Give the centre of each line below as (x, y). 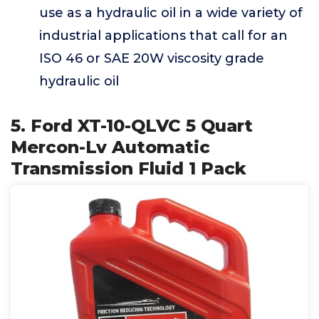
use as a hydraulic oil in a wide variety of (171, 13)
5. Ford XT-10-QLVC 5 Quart (132, 126)
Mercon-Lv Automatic (110, 147)
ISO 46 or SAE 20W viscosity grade (152, 59)
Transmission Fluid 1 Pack (129, 169)
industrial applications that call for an (163, 36)
